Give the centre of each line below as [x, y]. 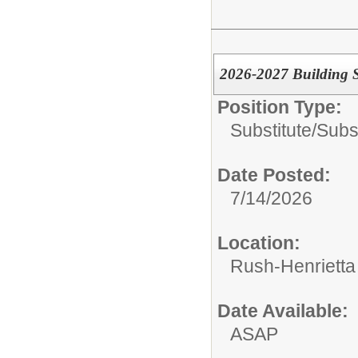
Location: [259, 243]
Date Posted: [274, 175]
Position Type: [280, 107]
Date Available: [283, 311]
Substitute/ [273, 131]
